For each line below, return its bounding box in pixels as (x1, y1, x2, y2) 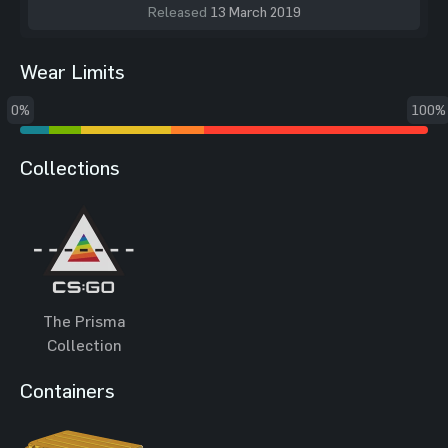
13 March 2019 (209, 2, 301, 20)
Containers (20, 378, 115, 402)
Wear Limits (20, 59, 125, 83)
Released (147, 2, 210, 20)
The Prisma (42, 311, 126, 330)
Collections (20, 155, 120, 179)
